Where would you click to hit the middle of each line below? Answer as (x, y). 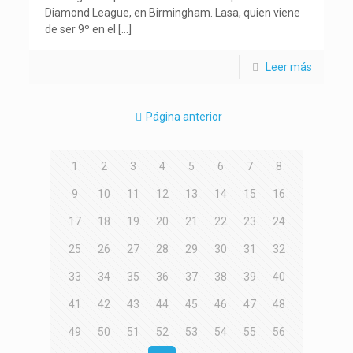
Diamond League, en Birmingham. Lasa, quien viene (173, 12)
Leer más (288, 67)
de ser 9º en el (81, 29)
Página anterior (184, 116)
